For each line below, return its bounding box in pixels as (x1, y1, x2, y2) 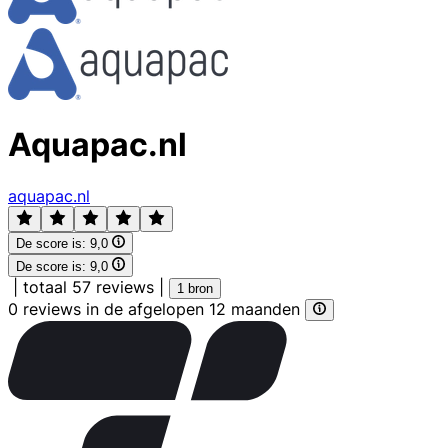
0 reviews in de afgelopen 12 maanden (8, 298, 305, 319)
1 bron (177, 280, 213, 296)
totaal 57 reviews (23, 276, 154, 297)
